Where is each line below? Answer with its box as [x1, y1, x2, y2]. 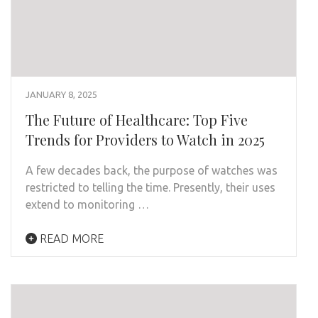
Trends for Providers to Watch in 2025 [26, 130, 265, 150]
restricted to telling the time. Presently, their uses [26, 181, 275, 194]
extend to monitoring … [26, 198, 149, 212]
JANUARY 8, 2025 [26, 89, 97, 100]
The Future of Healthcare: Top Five [26, 110, 248, 130]
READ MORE [37, 232, 104, 246]
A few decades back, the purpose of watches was [26, 164, 278, 177]
